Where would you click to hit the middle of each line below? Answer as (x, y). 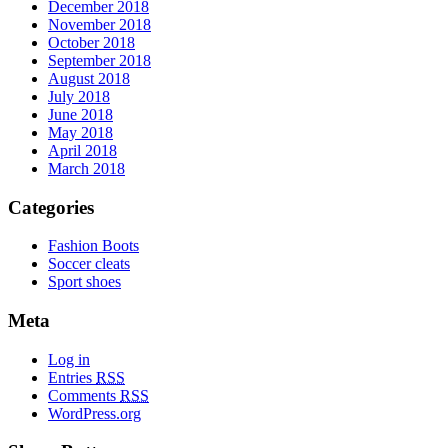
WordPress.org (94, 413)
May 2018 (80, 132)
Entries (72, 377)
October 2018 (91, 42)
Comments (84, 395)
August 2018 (89, 78)
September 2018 (99, 60)
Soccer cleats (89, 264)
